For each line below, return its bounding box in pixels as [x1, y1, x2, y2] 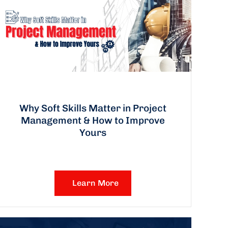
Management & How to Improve [21, 115, 165, 127]
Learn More [72, 178, 119, 188]
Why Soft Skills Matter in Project [19, 102, 167, 115]
